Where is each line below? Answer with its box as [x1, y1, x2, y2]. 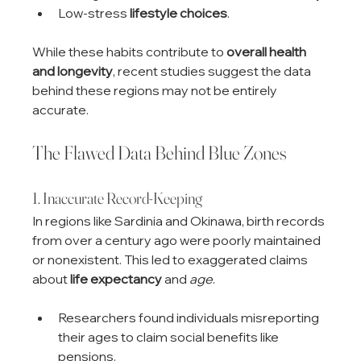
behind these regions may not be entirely [32, 81, 280, 98]
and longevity [32, 62, 114, 79]
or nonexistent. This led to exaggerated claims [32, 251, 311, 268]
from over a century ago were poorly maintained [32, 231, 324, 248]
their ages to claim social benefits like [58, 328, 282, 345]
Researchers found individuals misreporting [58, 309, 322, 326]
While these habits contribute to [32, 43, 227, 60]
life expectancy [70, 270, 163, 287]
